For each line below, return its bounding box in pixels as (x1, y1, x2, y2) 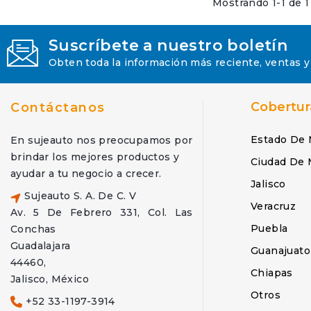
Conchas (10, 223, 56, 235)
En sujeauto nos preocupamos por (10, 134, 193, 146)
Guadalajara (10, 239, 71, 252)
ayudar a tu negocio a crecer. (10, 167, 162, 180)
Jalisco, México (10, 273, 89, 285)
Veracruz (250, 200, 296, 212)
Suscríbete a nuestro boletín (49, 36, 288, 55)
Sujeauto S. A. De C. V (24, 190, 137, 202)
